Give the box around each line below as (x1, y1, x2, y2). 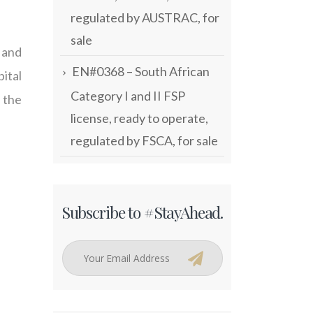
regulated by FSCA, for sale (71, 132, 218, 148)
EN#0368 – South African (72, 64, 210, 80)
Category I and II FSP (71, 87, 185, 103)
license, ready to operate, (71, 110, 208, 126)
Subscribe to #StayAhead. (61, 201, 224, 223)
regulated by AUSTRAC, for (71, 10, 219, 26)
